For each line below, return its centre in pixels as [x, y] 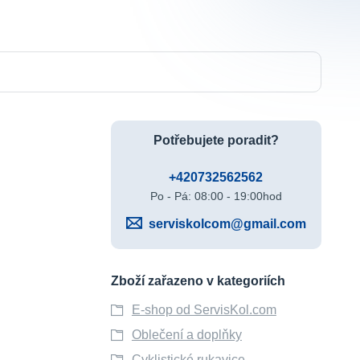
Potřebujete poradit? [216, 140]
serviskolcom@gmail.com [227, 223]
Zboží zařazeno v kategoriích [198, 280]
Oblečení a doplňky [186, 334]
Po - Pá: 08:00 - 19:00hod [216, 196]
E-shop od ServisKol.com [204, 309]
